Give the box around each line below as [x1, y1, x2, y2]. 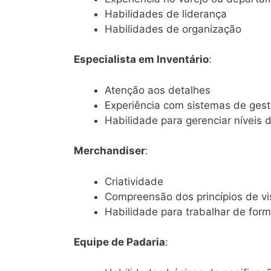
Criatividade [105, 175, 163, 188]
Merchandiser [74, 145, 145, 157]
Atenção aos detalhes [105, 83, 211, 96]
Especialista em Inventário [74, 53, 209, 66]
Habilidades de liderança [105, 7, 227, 20]
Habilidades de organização [105, 22, 241, 35]
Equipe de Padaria [74, 236, 165, 249]
